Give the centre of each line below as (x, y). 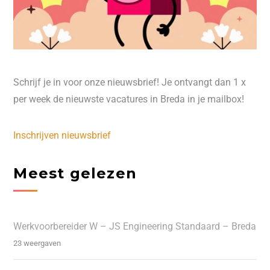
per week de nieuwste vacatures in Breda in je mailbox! (129, 99)
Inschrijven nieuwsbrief (62, 135)
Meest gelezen (75, 173)
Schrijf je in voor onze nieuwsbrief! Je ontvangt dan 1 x (130, 82)
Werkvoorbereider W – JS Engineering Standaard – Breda (135, 227)
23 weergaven (37, 243)
